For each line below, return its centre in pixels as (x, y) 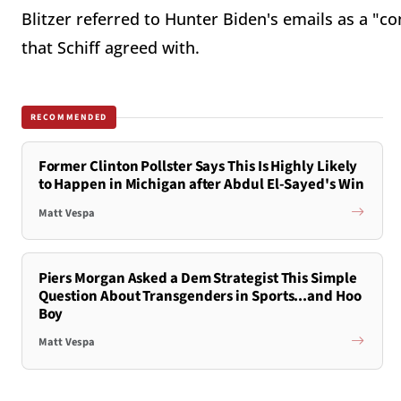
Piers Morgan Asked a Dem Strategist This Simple (197, 278)
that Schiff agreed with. (111, 48)
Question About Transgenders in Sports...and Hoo (200, 296)
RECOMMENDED (69, 117)
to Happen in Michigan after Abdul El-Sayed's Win (201, 185)
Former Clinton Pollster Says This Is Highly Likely (198, 167)
